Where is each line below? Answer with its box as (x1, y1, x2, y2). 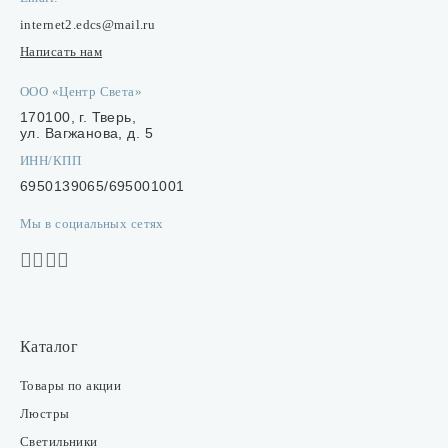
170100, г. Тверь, (20, 109, 137, 125)
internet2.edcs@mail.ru (20, 17, 156, 32)
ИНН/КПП (20, 153, 81, 168)
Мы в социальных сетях (20, 216, 164, 231)
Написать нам (20, 44, 103, 59)
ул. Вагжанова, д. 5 (20, 125, 153, 141)
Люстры (20, 406, 70, 421)
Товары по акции (20, 378, 122, 393)
